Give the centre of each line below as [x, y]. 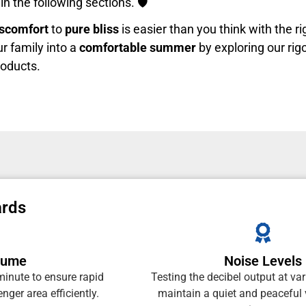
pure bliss [92, 29]
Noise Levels [263, 261]
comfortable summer [138, 47]
